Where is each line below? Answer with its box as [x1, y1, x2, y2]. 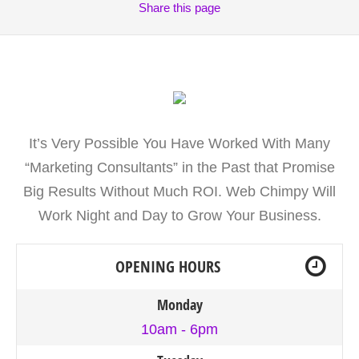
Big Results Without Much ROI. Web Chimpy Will [23, 183, 336, 200]
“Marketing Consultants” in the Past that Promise [24, 159, 335, 175]
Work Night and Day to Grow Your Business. [38, 207, 321, 224]
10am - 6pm [141, 321, 218, 337]
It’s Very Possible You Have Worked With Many [29, 135, 330, 151]
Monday [156, 294, 203, 315]
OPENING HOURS [115, 255, 220, 277]
